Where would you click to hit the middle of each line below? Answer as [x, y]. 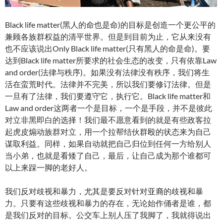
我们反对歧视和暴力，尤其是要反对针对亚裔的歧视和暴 [104, 191]
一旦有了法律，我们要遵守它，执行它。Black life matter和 [108, 96]
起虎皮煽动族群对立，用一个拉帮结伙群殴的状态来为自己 [108, 132]
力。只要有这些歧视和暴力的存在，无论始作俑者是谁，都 [108, 203]
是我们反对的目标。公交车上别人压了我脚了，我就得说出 [108, 215]
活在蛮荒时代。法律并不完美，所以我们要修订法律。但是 [108, 84]
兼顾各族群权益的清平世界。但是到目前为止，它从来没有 [108, 37]
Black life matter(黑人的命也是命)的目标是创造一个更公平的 [110, 25]
